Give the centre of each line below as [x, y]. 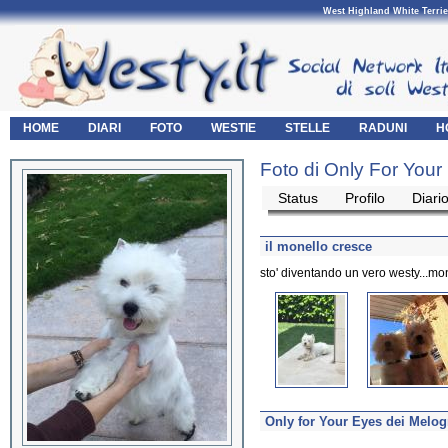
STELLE [307, 128]
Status [298, 198]
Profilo [365, 198]
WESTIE [233, 128]
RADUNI [383, 128]
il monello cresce [318, 246]
